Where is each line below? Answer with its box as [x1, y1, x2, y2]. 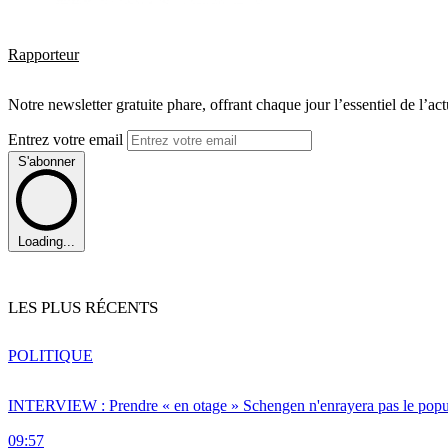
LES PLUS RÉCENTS [8, 298, 158, 318]
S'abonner [18, 154, 75, 170]
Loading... [18, 234, 75, 250]
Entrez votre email [8, 131, 127, 149]
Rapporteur [8, 46, 79, 64]
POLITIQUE [8, 347, 93, 365]
